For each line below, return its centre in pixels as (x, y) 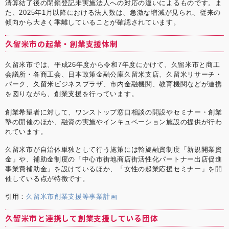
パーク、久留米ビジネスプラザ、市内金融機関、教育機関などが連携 (114, 84)
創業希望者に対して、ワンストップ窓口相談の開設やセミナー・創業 (114, 112)
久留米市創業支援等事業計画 (72, 197)
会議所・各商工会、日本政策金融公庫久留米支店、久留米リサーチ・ (114, 75)
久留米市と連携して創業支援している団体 (82, 218)
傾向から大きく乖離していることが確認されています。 (93, 22)
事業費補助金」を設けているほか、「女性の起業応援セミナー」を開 (114, 169)
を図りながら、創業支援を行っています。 (72, 94)
